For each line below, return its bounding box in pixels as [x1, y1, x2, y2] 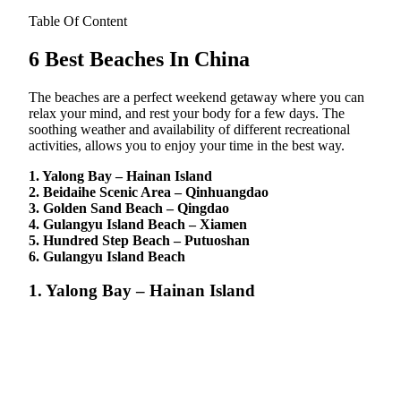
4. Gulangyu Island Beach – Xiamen [29, 216, 247, 232]
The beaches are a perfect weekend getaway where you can [29, 89, 364, 105]
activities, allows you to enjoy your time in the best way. [29, 137, 345, 153]
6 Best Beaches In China [29, 47, 250, 71]
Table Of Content [29, 13, 127, 29]
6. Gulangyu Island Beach [29, 248, 185, 264]
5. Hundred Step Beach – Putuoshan [29, 232, 250, 248]
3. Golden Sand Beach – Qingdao [29, 200, 229, 216]
